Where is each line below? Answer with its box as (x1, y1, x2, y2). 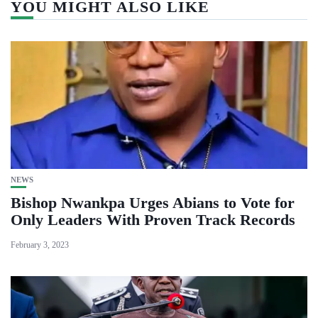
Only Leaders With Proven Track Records (11, 211, 295, 229)
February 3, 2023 (11, 240, 69, 250)
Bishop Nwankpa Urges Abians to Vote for (11, 194, 295, 212)
